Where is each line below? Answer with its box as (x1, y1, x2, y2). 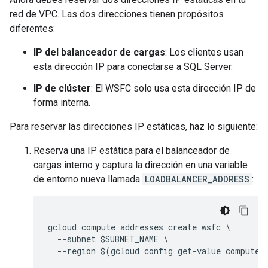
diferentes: (10, 22, 55, 34)
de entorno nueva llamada (33, 173, 142, 185)
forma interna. (33, 96, 90, 108)
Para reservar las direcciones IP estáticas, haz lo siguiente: (10, 120, 258, 132)
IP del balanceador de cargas (33, 46, 165, 58)
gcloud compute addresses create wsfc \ (48, 221, 230, 233)
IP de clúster (33, 82, 91, 94)
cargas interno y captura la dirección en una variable (33, 159, 248, 170)
